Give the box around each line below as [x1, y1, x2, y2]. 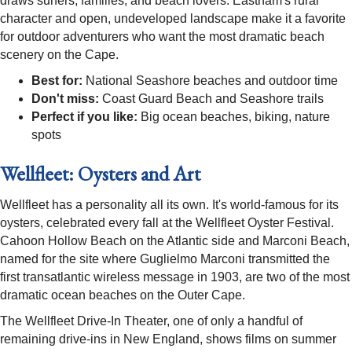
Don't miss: [31, 92, 99, 106]
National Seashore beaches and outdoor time [82, 74, 338, 88]
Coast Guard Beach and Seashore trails [99, 92, 324, 106]
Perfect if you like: [31, 110, 137, 124]
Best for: [31, 74, 82, 88]
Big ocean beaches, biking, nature [137, 110, 330, 124]
